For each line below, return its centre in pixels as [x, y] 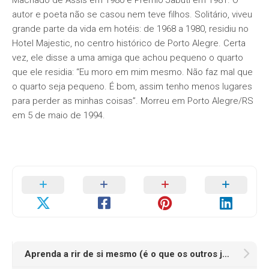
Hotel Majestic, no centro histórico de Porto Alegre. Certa [129, 43]
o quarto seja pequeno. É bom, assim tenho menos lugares [132, 86]
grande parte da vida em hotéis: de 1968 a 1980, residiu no [130, 29]
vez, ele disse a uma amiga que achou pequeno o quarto [128, 58]
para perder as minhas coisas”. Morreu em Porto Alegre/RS [133, 101]
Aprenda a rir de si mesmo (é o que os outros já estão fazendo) [226, 254]
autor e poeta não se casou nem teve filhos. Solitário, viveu [132, 14]
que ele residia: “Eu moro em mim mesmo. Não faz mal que [132, 72]
